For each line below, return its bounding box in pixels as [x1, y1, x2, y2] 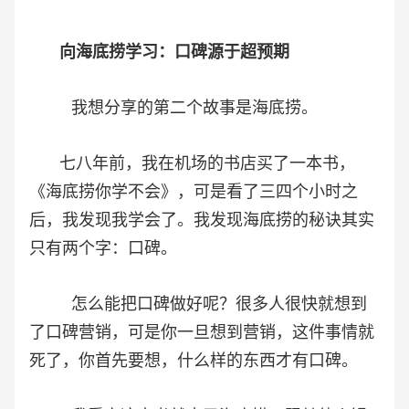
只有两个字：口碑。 [29, 239, 177, 258]
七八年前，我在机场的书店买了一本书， [29, 154, 355, 173]
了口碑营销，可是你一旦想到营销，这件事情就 [29, 323, 374, 342]
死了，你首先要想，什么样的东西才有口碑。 [29, 351, 358, 371]
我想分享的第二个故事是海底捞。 [29, 99, 318, 118]
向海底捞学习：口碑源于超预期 [59, 43, 289, 62]
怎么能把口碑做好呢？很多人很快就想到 [29, 295, 367, 314]
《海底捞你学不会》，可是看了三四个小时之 [29, 183, 358, 202]
